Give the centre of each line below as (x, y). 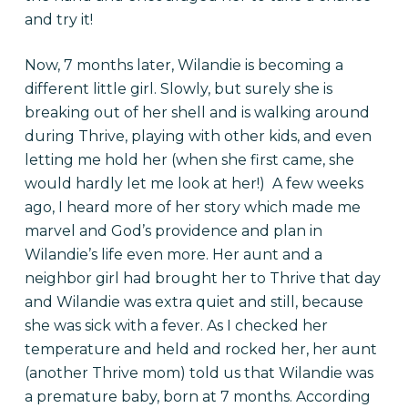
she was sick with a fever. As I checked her (176, 326)
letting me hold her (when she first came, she (189, 160)
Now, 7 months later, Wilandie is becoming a (184, 65)
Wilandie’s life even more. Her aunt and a (173, 255)
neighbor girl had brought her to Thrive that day (202, 278)
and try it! (58, 20)
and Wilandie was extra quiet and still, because (194, 302)
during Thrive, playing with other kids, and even (198, 136)
